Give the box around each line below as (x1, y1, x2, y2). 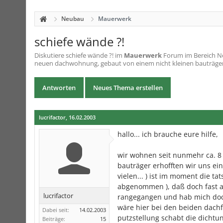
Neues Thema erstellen (93, 83, 163, 92)
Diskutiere (34, 51, 66, 60)
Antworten (42, 83, 76, 92)
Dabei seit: (42, 206, 69, 214)
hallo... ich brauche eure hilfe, (117, 129, 218, 139)
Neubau (61, 14, 84, 23)
